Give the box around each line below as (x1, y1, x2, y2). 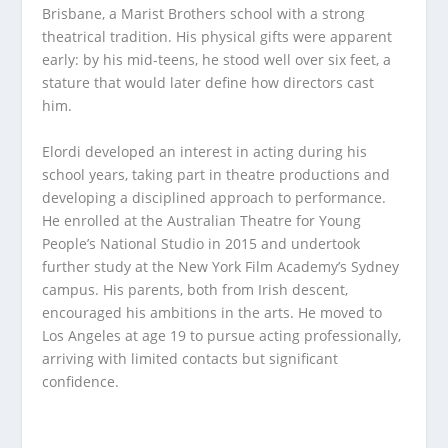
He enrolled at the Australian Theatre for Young (42, 210, 362, 230)
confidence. (42, 371, 120, 391)
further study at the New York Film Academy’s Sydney (42, 256, 400, 276)
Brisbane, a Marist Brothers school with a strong (42, 4, 366, 24)
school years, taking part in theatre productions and (42, 164, 391, 184)
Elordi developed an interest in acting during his (42, 141, 368, 161)
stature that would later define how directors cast (42, 73, 375, 93)
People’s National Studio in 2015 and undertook (42, 233, 361, 253)
